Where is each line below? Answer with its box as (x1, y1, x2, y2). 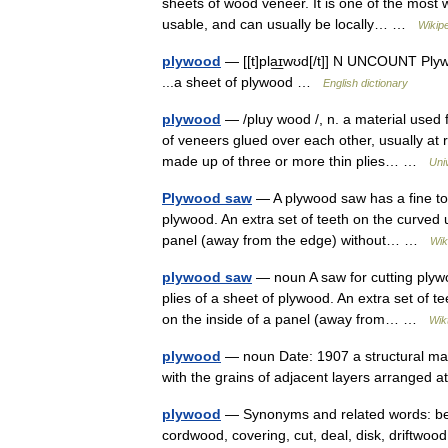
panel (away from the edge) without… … (162, 232, 430, 248)
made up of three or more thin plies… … (162, 153, 429, 169)
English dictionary (323, 77, 408, 89)
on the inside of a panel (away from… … (162, 311, 429, 327)
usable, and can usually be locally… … (162, 16, 418, 32)
